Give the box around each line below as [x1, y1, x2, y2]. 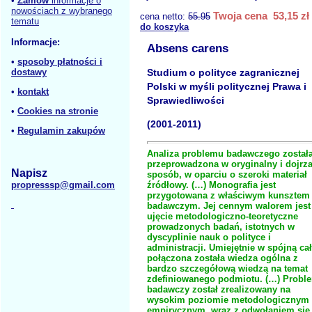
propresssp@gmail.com [11, 180, 115, 190]
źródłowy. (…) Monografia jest [147, 180, 276, 191]
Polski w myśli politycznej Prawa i [147, 81, 306, 93]
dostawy [11, 67, 47, 77]
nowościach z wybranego [11, 6, 112, 16]
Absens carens [147, 42, 228, 56]
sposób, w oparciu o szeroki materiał [147, 169, 307, 180]
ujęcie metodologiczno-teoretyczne [147, 211, 298, 222]
